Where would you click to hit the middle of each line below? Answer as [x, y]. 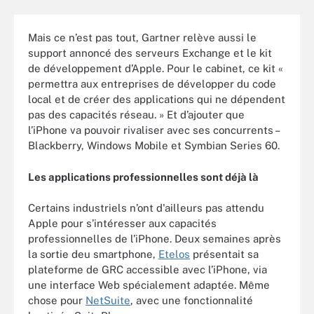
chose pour [57, 300]
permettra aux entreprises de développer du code [152, 84]
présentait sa [224, 254]
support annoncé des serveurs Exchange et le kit [150, 53]
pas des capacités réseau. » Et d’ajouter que [136, 115]
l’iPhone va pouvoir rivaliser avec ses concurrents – [153, 130]
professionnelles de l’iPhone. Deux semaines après [155, 239]
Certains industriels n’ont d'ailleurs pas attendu [146, 208]
